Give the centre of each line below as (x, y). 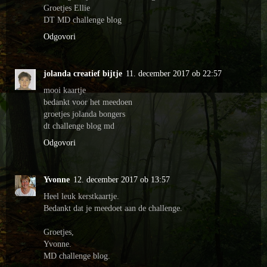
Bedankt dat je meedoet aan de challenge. (113, 208)
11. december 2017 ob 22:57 (174, 73)
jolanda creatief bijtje (83, 73)
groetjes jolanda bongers (84, 114)
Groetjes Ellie (67, 7)
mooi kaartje (65, 90)
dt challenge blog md (79, 125)
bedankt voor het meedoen (88, 102)
